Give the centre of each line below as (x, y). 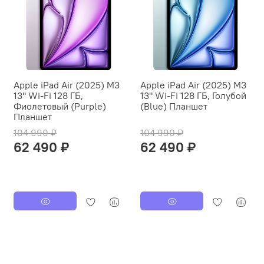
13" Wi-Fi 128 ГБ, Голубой (193, 96)
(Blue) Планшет (174, 106)
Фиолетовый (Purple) (60, 106)
